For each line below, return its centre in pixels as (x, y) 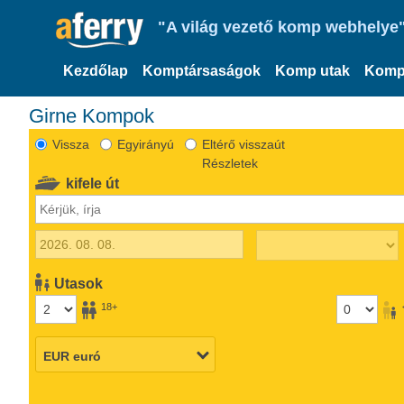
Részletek (230, 163)
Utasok (79, 283)
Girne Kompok (92, 115)
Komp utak (312, 71)
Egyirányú (145, 144)
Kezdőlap (96, 71)
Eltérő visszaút (243, 144)
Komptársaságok (202, 71)
